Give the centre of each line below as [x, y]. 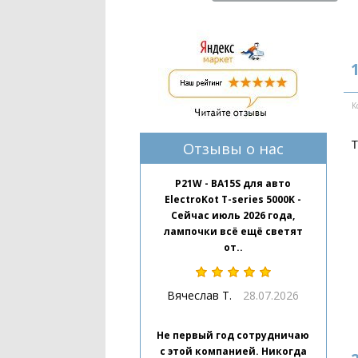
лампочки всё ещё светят [233, 231]
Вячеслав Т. [200, 295]
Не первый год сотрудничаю [233, 335]
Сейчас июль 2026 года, [233, 215]
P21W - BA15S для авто [233, 183]
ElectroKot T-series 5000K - [233, 199]
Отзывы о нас [233, 149]
